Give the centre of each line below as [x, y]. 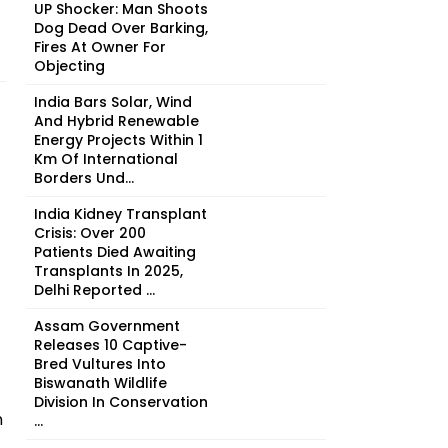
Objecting [69, 66]
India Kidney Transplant [120, 214]
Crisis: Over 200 [90, 233]
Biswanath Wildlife [100, 383]
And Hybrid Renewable [116, 121]
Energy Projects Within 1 [118, 140]
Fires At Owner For [100, 47]
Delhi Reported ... [94, 290]
